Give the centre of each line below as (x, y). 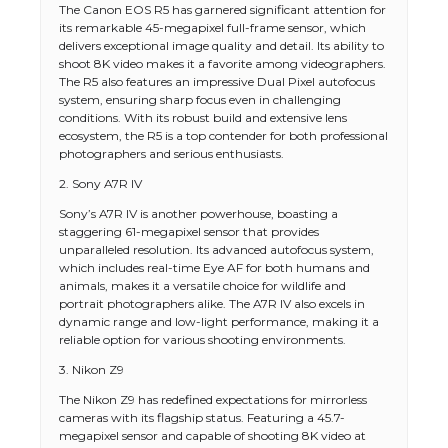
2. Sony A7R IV (100, 183)
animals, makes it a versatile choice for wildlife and (202, 285)
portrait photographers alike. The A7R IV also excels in (212, 303)
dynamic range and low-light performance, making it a (219, 321)
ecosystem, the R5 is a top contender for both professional (223, 135)
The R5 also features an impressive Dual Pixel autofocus (217, 81)
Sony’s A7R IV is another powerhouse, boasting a (198, 213)
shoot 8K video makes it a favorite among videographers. (222, 63)
